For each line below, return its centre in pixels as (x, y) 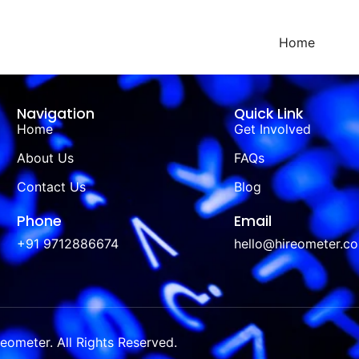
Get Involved (272, 129)
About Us (45, 157)
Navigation (55, 113)
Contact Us (51, 186)
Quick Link (268, 113)
